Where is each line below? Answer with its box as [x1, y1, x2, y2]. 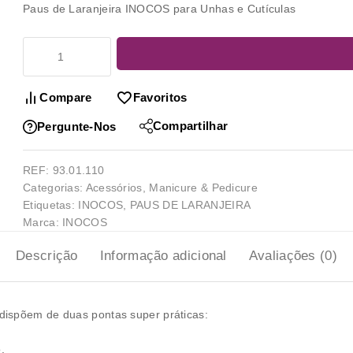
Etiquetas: [23, 198, 79, 211]
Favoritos [132, 90, 188, 104]
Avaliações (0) [248, 247, 337, 263]
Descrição [16, 247, 78, 263]
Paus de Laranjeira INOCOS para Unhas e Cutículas [23, 2, 296, 15]
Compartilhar [152, 118, 229, 132]
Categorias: [23, 180, 86, 194]
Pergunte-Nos [37, 119, 117, 133]
